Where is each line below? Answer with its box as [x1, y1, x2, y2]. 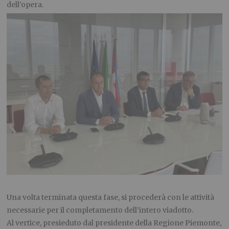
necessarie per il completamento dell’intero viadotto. [7, 205, 194, 215]
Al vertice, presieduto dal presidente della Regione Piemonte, [7, 218, 222, 227]
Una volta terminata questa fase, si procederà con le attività [7, 192, 215, 202]
